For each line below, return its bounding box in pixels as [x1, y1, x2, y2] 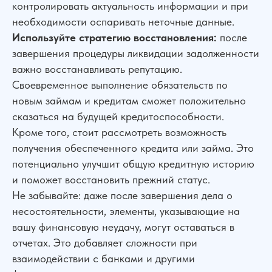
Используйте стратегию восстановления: [12, 30, 217, 44]
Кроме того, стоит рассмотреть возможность [12, 125, 226, 138]
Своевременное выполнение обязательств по [12, 78, 228, 91]
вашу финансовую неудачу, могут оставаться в [12, 220, 234, 233]
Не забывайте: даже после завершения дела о [12, 188, 233, 202]
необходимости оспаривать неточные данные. [12, 15, 234, 28]
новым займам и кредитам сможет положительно [12, 93, 246, 107]
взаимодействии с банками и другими [12, 251, 195, 265]
